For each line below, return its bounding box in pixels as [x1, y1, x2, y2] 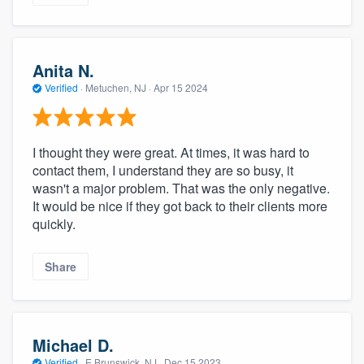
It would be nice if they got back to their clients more [32, 197, 327, 216]
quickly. [32, 214, 76, 234]
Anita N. [32, 58, 94, 82]
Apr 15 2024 [154, 80, 208, 94]
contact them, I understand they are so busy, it [32, 161, 293, 180]
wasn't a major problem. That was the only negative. [32, 179, 330, 198]
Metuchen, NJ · [83, 80, 154, 94]
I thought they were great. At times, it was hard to [32, 143, 310, 162]
